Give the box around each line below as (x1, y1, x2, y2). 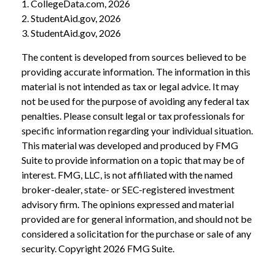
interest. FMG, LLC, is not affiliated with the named (21, 169, 233, 181)
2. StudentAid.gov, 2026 (21, 12, 121, 25)
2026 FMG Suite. (103, 242, 174, 255)
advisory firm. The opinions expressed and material (21, 198, 234, 211)
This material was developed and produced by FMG (21, 139, 238, 152)
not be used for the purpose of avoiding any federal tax (21, 95, 249, 107)
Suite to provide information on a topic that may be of (21, 154, 245, 166)
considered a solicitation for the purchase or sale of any (21, 228, 251, 240)
